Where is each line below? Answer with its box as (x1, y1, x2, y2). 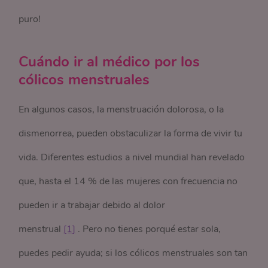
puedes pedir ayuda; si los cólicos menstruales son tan (19, 246, 248, 260)
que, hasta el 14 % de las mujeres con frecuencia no (19, 175, 238, 188)
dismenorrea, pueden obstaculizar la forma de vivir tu (19, 127, 243, 140)
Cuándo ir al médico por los (19, 52, 200, 71)
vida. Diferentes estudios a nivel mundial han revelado (19, 151, 245, 164)
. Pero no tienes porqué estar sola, (75, 223, 221, 236)
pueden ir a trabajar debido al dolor (19, 199, 166, 212)
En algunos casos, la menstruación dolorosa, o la (19, 103, 224, 116)
